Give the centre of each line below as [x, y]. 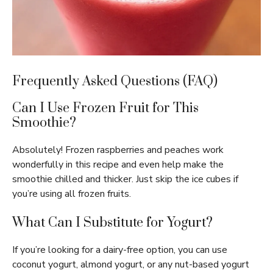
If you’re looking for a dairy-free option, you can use [120, 250]
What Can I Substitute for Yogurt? [112, 223]
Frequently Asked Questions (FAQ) [115, 81]
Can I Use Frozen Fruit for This [105, 108]
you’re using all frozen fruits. [72, 194]
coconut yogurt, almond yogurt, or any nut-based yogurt [131, 264]
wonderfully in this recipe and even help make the [118, 165]
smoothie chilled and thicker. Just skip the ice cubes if [125, 179]
